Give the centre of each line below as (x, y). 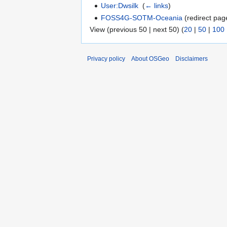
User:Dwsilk (120, 6)
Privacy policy (106, 59)
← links (157, 6)
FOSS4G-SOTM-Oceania (142, 17)
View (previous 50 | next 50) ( (137, 30)
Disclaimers (192, 59)
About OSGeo (150, 59)
